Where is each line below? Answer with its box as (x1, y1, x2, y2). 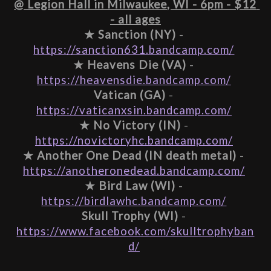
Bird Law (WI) (98, 179, 175, 193)
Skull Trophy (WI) (81, 209, 178, 223)
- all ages (109, 13, 161, 27)
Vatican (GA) (94, 88, 166, 102)
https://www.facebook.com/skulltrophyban (16, 224, 255, 238)
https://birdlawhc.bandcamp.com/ (41, 194, 227, 208)
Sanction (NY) (97, 28, 176, 42)
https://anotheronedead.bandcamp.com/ (22, 164, 245, 178)
